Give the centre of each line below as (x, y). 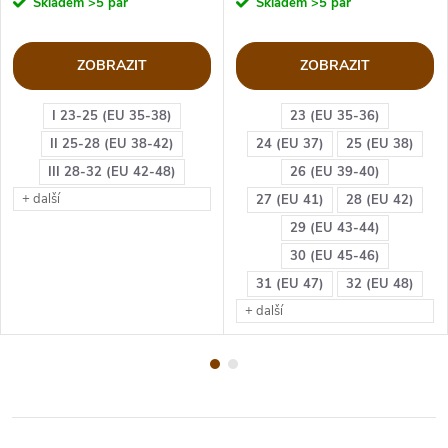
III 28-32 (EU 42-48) (112, 172)
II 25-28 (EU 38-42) (112, 144)
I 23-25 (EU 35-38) (112, 116)
